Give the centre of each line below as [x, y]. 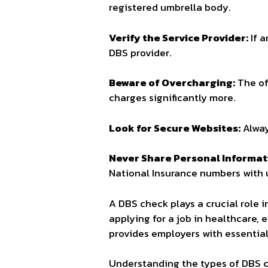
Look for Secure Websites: [175, 128]
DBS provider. [140, 52]
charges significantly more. [172, 98]
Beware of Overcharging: [172, 83]
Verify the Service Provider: [179, 37]
